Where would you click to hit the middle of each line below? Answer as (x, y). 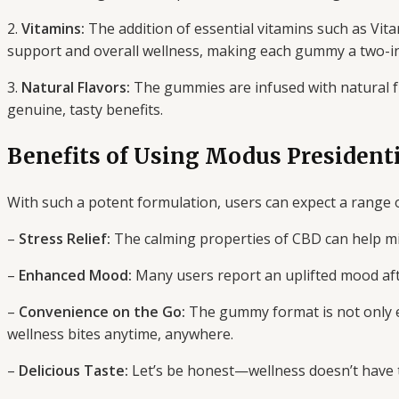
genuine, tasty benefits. (85, 110)
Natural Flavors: (76, 88)
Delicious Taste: (73, 371)
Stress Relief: (65, 239)
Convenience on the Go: (102, 312)
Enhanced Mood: (75, 276)
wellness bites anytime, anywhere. (120, 334)
